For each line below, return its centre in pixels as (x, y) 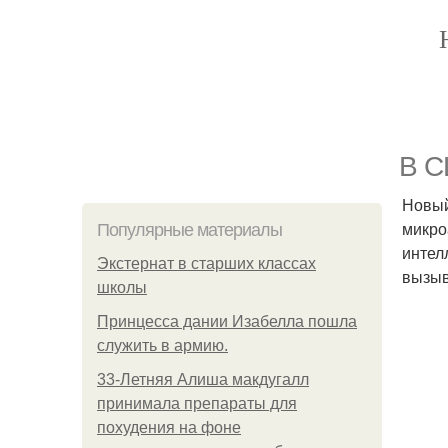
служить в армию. (162, 345)
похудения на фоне (169, 427)
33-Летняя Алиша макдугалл (203, 379)
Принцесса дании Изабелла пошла (227, 321)
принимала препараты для (197, 403)
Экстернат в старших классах (206, 263)
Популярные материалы (189, 230)
